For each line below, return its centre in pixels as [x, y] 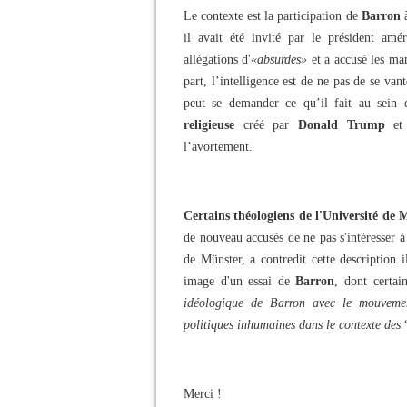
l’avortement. [218, 147]
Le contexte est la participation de [273, 16]
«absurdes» [279, 60]
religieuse [209, 125]
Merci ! [203, 394]
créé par [266, 125]
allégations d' [218, 60]
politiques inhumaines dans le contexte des [292, 325]
